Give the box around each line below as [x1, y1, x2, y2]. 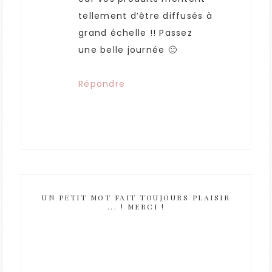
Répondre [78, 78, 125, 90]
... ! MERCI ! [107, 202, 165, 212]
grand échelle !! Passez [78, 27, 192, 39]
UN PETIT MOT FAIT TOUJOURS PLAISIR [42, 192, 230, 203]
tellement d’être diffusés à [78, 10, 212, 22]
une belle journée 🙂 [78, 44, 177, 56]
